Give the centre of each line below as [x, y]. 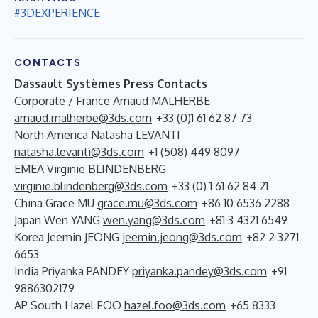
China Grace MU [56, 203]
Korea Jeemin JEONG [68, 237]
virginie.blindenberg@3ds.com [91, 186]
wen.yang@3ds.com [154, 220]
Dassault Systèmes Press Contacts [111, 83]
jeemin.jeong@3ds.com [182, 237]
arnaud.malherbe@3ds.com [83, 117]
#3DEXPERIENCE [57, 12]
